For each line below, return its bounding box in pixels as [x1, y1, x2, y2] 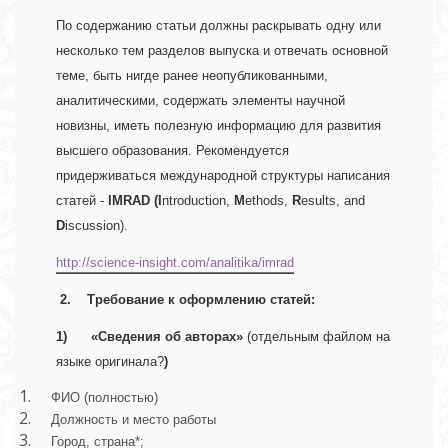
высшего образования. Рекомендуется [56, 143, 289, 159]
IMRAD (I [108, 193, 162, 209]
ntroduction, [162, 193, 234, 209]
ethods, [245, 193, 292, 209]
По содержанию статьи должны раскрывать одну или [56, 18, 381, 34]
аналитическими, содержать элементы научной [56, 93, 345, 109]
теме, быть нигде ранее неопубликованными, [56, 68, 328, 84]
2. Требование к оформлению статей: [60, 292, 319, 308]
